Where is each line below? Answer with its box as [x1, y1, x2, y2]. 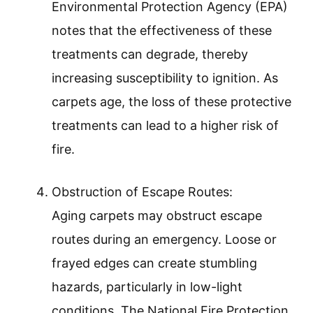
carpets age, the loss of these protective [52, 94, 291, 110]
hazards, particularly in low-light [52, 279, 242, 295]
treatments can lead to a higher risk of [52, 118, 279, 133]
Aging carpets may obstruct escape [52, 208, 262, 224]
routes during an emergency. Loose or [52, 232, 277, 247]
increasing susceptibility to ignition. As [52, 71, 278, 86]
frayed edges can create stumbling [52, 256, 257, 271]
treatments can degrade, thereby [52, 47, 248, 62]
